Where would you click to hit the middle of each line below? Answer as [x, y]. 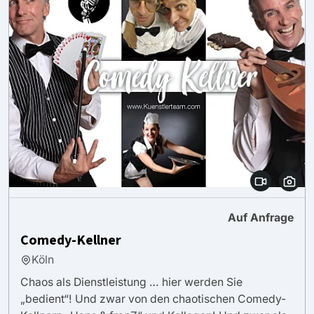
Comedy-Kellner [71, 240]
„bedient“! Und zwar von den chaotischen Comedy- [153, 299]
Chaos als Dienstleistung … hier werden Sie [131, 282]
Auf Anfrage [261, 217]
